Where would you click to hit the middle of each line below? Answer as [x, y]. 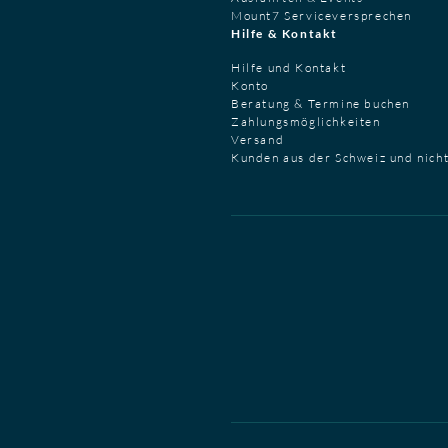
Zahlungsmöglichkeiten [306, 121]
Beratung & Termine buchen [320, 103]
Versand [258, 139]
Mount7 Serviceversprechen [321, 15]
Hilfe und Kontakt [289, 67]
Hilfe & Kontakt [284, 33]
